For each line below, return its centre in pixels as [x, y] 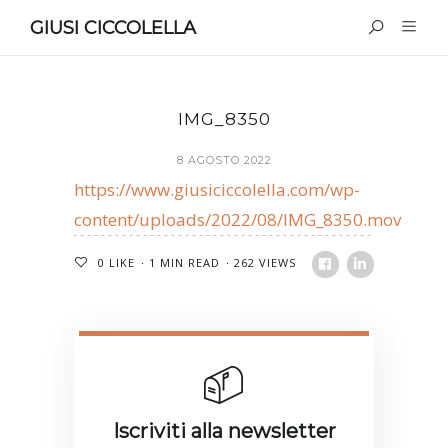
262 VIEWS [265, 262]
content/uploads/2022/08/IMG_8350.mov [237, 219]
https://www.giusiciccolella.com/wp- [217, 189]
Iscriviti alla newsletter [224, 431]
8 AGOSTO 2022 [224, 160]
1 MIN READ [184, 262]
